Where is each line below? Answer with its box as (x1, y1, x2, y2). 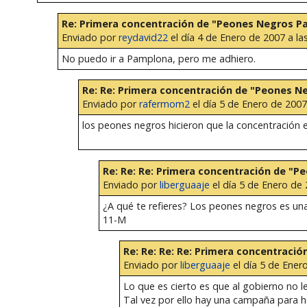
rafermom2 (138, 97, 190, 111)
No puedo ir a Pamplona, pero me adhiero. (61, 51, 256, 65)
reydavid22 (118, 30, 168, 44)
